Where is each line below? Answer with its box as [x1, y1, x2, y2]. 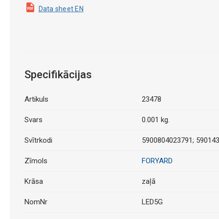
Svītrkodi [24, 136, 52, 145]
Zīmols [24, 156, 47, 165]
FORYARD [141, 156, 173, 165]
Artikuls [24, 95, 48, 104]
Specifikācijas [24, 68, 92, 81]
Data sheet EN [38, 5, 84, 13]
